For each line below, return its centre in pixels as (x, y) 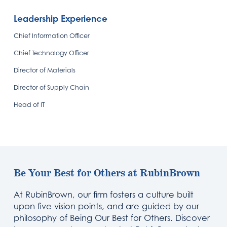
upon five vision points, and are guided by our (107, 206)
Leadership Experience (61, 18)
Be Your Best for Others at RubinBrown (107, 174)
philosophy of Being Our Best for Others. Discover (112, 218)
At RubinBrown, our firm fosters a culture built (104, 195)
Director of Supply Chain (52, 87)
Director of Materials (45, 70)
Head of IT (29, 105)
